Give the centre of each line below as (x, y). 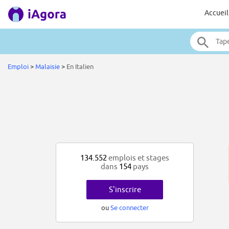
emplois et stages (138, 158)
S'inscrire (125, 190)
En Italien (81, 66)
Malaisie (48, 66)
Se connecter (129, 208)
